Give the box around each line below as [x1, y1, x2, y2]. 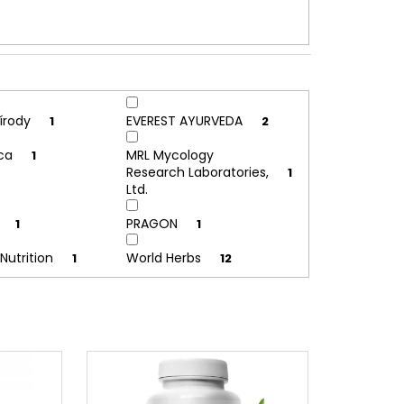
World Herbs [125, 249, 205, 268]
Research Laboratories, [125, 163, 269, 182]
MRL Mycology [125, 146, 214, 165]
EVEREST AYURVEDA [125, 112, 246, 131]
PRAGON [125, 215, 181, 234]
